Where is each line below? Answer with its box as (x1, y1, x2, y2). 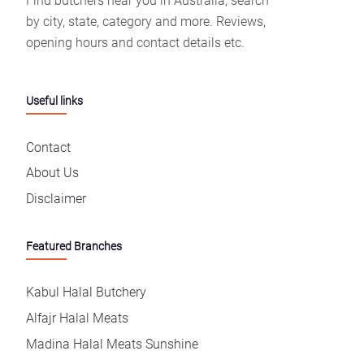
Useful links (26, 94, 83, 109)
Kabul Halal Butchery (26, 284, 146, 301)
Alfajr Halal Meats (26, 310, 128, 326)
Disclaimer (26, 191, 86, 207)
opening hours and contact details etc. (26, 35, 245, 51)
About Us (26, 165, 79, 181)
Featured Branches (26, 239, 122, 253)
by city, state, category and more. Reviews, (26, 14, 266, 30)
